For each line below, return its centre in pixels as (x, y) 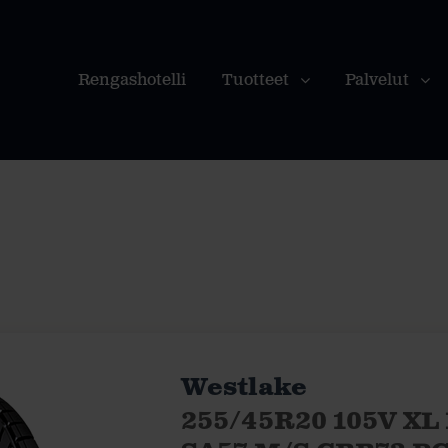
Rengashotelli (132, 80)
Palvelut (377, 80)
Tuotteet (255, 80)
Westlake (243, 388)
